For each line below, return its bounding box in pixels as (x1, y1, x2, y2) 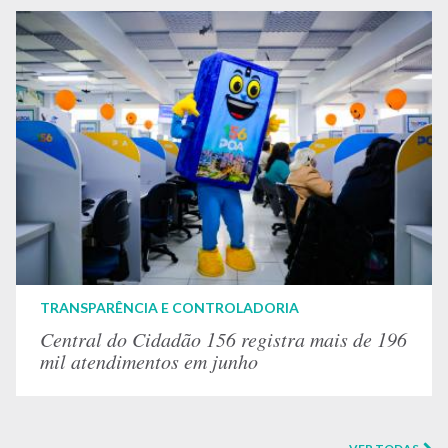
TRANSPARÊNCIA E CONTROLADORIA (40, 298, 299, 316)
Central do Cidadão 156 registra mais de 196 (40, 326, 407, 353)
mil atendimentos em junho (40, 348, 258, 375)
